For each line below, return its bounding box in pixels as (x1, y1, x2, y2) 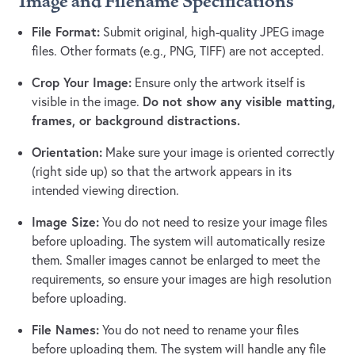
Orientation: (32, 143, 102, 161)
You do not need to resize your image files (99, 214, 327, 231)
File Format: (32, 23, 100, 40)
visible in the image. (32, 94, 143, 110)
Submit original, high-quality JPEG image (100, 24, 324, 40)
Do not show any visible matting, (143, 93, 335, 110)
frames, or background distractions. (32, 112, 240, 129)
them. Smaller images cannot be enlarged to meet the (32, 252, 320, 269)
